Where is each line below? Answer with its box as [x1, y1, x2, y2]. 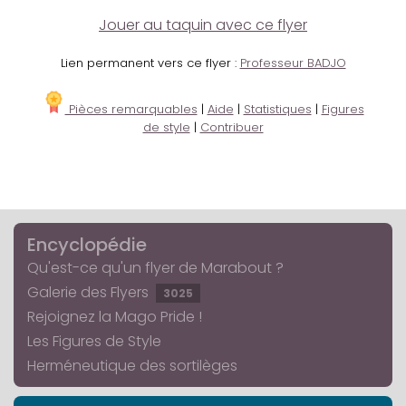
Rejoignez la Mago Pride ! [27, 305, 202, 327]
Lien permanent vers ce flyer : [60, 53, 240, 72]
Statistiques [243, 100, 312, 118]
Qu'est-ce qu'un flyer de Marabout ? [27, 256, 284, 278]
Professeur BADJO [239, 53, 346, 72]
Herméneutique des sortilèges [27, 354, 237, 376]
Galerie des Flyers [27, 281, 152, 303]
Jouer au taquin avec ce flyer [99, 14, 307, 35]
